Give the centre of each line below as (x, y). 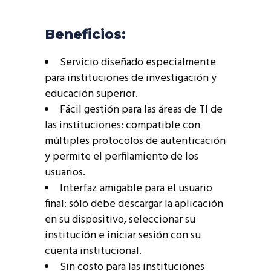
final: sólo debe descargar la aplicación (134, 204)
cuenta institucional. (93, 252)
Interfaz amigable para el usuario (136, 189)
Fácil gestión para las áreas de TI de (141, 110)
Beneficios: (85, 34)
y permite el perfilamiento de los (122, 157)
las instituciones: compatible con (122, 126)
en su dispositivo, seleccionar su (120, 220)
